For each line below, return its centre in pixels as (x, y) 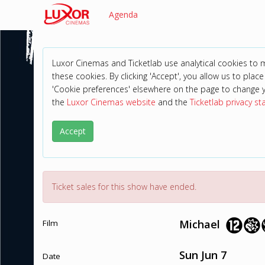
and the (173, 102)
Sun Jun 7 (203, 255)
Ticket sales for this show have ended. (124, 187)
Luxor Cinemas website (111, 102)
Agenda (123, 14)
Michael (199, 224)
